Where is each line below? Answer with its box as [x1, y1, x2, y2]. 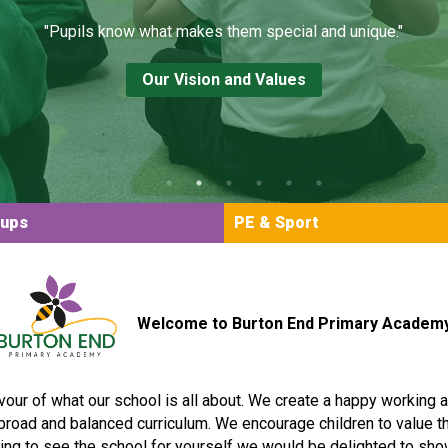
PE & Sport [234, 213, 319, 232]
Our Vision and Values [142, 69, 306, 89]
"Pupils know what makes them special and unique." [44, 21, 404, 41]
